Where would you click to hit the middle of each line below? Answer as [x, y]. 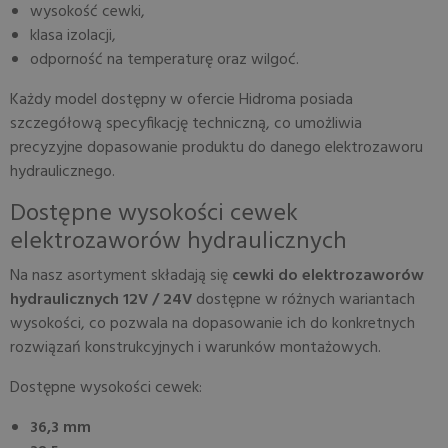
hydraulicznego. [62, 172]
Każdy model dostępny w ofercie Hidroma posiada [181, 100]
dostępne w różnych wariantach [303, 300]
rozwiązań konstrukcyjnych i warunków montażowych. [195, 348]
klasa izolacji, [73, 36]
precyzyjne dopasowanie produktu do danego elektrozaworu [216, 148]
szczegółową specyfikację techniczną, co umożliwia [186, 124]
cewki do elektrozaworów [328, 276]
